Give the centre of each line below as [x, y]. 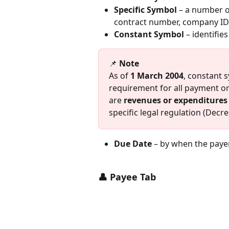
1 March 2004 [157, 76]
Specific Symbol [145, 9]
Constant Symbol [149, 34]
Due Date [133, 144]
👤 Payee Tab [127, 177]
